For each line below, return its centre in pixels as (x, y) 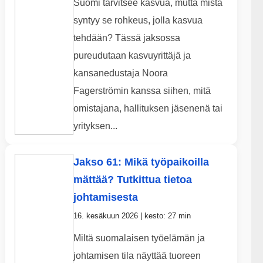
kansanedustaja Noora (120, 73)
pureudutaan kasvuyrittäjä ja (132, 56)
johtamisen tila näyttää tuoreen (137, 256)
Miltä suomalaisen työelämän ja (139, 238)
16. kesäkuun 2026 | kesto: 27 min (132, 216)
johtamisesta (105, 198)
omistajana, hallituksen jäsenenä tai (148, 109)
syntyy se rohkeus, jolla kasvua (138, 21)
